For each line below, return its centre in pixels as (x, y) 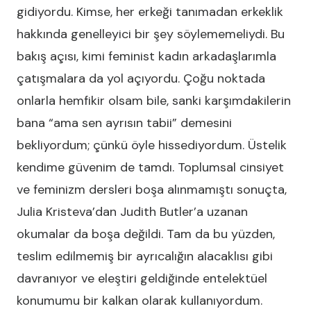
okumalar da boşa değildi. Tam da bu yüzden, (146, 234)
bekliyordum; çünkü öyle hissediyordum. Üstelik (152, 145)
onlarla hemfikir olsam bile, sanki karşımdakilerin (154, 101)
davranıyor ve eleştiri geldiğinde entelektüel (142, 278)
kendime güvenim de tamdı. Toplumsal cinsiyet (150, 167)
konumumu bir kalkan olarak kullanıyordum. (140, 301)
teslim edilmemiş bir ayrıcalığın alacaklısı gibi (145, 256)
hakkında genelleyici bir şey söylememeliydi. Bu (151, 34)
